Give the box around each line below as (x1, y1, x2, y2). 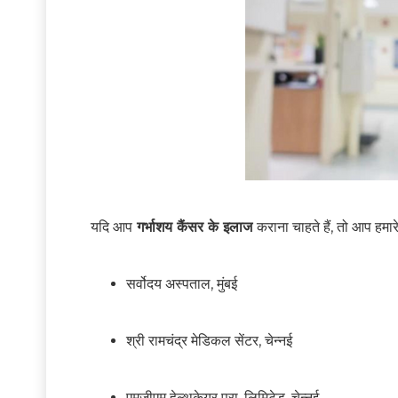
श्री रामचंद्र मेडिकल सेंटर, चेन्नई (126, 332, 292, 350)
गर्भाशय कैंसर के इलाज (132, 219, 257, 236)
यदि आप (91, 219, 132, 236)
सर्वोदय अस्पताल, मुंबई (126, 275, 237, 293)
